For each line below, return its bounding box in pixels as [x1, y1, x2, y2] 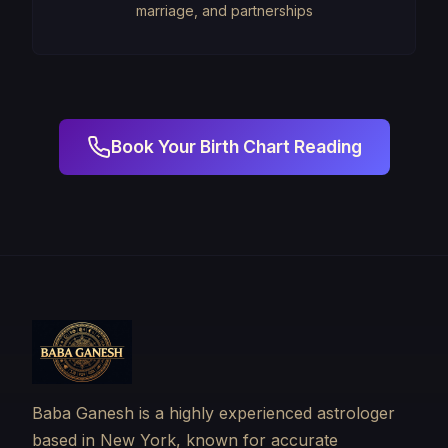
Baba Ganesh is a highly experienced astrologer [32, 403, 395, 423]
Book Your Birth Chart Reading [110, 136, 362, 157]
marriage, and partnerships [135, 2, 313, 19]
